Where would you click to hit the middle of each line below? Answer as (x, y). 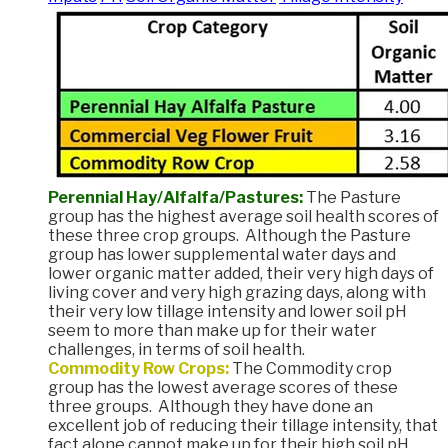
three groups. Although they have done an (210, 407)
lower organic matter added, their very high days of (241, 274)
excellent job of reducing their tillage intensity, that (243, 426)
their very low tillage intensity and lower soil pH (227, 312)
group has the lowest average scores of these (223, 388)
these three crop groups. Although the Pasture (229, 236)
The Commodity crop (310, 369)
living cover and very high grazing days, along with (237, 293)
